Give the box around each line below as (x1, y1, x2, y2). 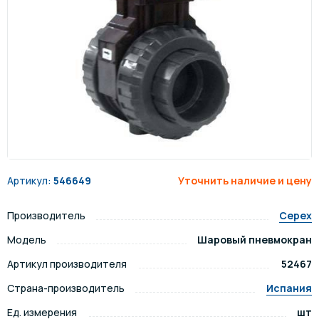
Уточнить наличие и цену (178, 174, 312, 187)
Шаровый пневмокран (197, 233, 312, 246)
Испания (266, 281, 312, 295)
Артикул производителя (7, 257, 127, 271)
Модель (7, 233, 46, 246)
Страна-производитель (7, 281, 125, 295)
